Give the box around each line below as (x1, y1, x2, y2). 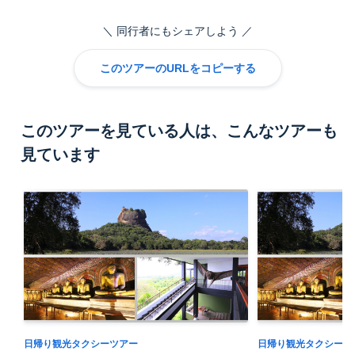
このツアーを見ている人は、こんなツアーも (21, 122, 338, 139)
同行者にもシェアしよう (116, 25, 239, 37)
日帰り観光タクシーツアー (24, 338, 138, 349)
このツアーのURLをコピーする (99, 62, 256, 74)
